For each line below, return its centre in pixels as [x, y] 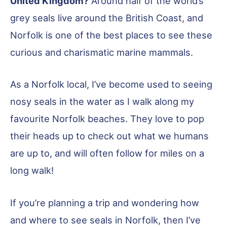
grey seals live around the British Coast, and [107, 18]
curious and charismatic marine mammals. [102, 52]
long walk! [32, 171]
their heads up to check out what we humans [109, 136]
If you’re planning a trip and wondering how [105, 202]
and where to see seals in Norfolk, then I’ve [105, 220]
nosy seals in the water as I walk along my [102, 102]
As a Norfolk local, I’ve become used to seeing [111, 84]
